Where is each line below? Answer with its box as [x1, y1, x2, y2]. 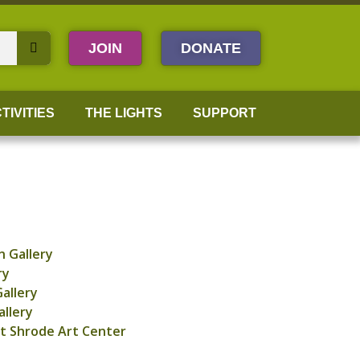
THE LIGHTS [84, 106, 162, 120]
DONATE [181, 39, 242, 56]
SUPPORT [192, 106, 256, 120]
